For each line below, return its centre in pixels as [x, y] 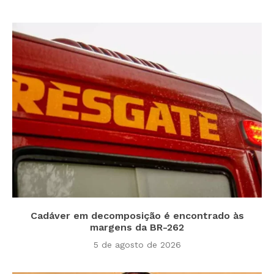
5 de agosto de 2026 [137, 244]
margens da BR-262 [137, 227]
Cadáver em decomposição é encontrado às [137, 215]
